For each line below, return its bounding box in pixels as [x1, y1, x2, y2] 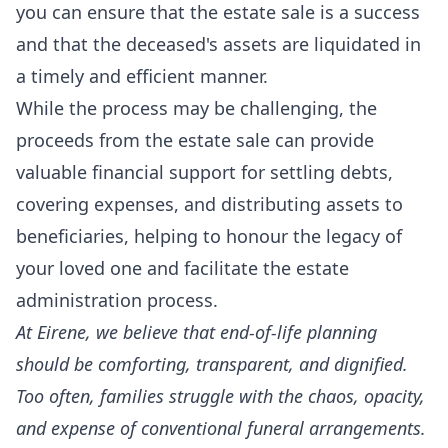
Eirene [37, 320, 86, 344]
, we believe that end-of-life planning [86, 320, 377, 344]
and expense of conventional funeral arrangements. [16, 416, 426, 440]
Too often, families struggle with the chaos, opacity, [16, 384, 425, 408]
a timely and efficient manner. [16, 64, 268, 88]
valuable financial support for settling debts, [16, 160, 393, 184]
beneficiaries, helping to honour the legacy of [16, 224, 402, 248]
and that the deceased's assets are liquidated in [16, 32, 421, 56]
